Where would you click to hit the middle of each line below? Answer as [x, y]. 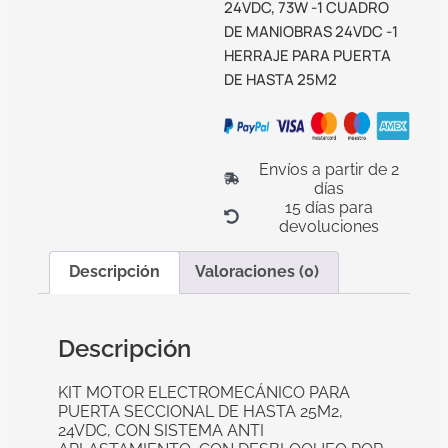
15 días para [328, 207]
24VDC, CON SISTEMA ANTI [161, 430]
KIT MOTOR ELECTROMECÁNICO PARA [204, 392]
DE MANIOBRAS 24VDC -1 [311, 31]
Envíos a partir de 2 [328, 169]
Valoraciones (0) [256, 272]
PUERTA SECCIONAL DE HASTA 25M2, [200, 411]
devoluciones [328, 226]
